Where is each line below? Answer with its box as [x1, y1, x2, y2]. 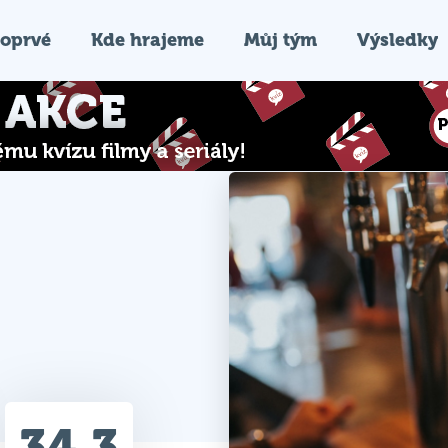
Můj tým [244, 29, 317, 50]
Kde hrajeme [91, 29, 204, 50]
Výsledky [357, 29, 438, 50]
